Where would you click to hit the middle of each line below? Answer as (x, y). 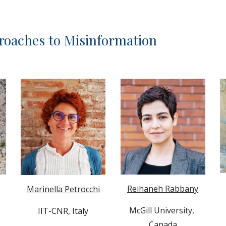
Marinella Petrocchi (63, 189)
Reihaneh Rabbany (163, 188)
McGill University (161, 210)
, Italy (78, 211)
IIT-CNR (53, 211)
